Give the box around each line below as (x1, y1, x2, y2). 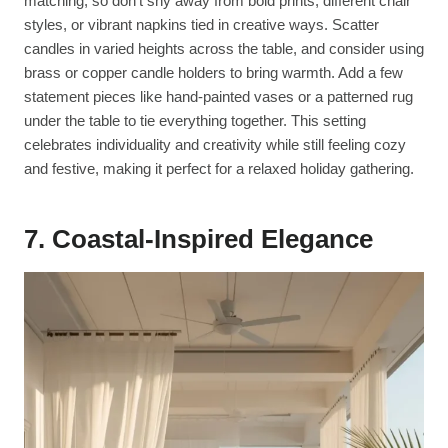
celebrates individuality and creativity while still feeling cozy (24, 136, 406, 154)
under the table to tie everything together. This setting (24, 112, 366, 130)
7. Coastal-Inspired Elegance (24, 224, 373, 255)
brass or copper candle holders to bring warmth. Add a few (24, 64, 403, 82)
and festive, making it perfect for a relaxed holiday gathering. (24, 160, 414, 178)
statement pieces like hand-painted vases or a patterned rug (24, 88, 413, 106)
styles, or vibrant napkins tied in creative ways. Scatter (24, 16, 379, 34)
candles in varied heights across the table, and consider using (24, 40, 424, 58)
